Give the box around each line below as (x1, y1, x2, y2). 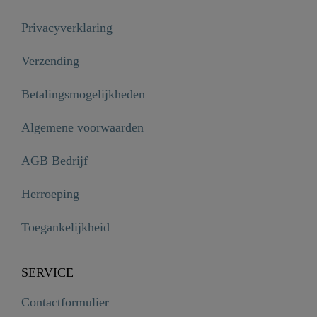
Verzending (21, 54, 79, 69)
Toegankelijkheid (21, 220, 110, 235)
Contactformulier (21, 295, 109, 310)
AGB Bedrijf (21, 154, 88, 168)
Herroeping (21, 187, 79, 202)
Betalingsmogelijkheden (21, 87, 145, 102)
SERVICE (21, 265, 74, 280)
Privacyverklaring (21, 21, 113, 35)
